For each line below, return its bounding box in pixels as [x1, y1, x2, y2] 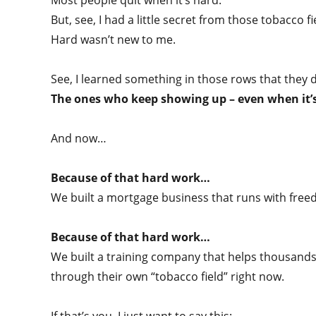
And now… [51, 130, 109, 146]
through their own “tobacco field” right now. [51, 269, 287, 284]
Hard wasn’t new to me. [51, 32, 178, 47]
